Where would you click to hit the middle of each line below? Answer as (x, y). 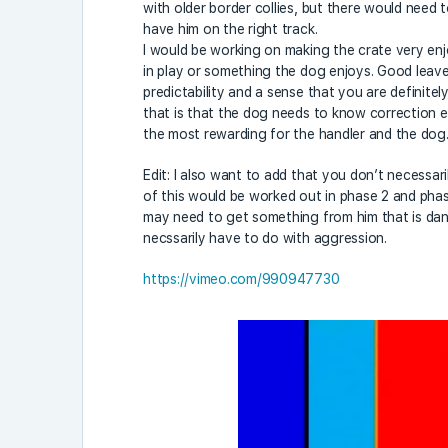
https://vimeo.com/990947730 (241, 278)
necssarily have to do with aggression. (265, 237)
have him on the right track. (230, 28)
